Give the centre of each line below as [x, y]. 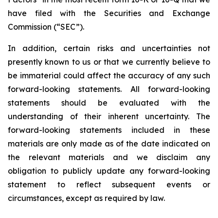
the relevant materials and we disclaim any [109, 157]
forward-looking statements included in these [109, 130]
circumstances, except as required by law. [86, 198]
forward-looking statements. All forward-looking [109, 89]
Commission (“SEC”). [46, 27]
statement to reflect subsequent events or [109, 184]
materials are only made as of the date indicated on [109, 144]
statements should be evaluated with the [109, 103]
